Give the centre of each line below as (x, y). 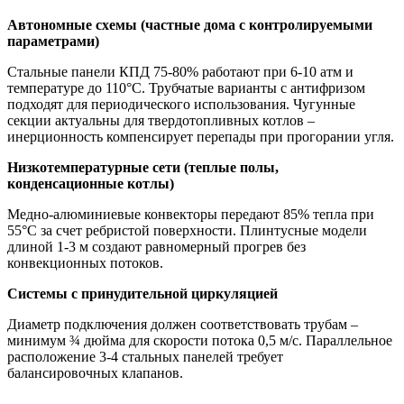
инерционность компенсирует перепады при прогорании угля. (201, 136)
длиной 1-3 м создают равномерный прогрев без (156, 246)
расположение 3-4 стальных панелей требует (145, 356)
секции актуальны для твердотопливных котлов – (161, 120)
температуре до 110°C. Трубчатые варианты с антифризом (186, 87)
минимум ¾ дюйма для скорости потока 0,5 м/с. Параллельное (200, 340)
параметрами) (53, 41)
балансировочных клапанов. (95, 372)
